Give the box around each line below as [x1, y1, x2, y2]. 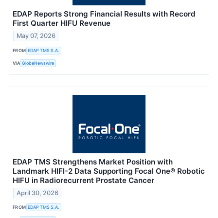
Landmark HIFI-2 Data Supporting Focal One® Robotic [13, 166, 205, 176]
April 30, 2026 [17, 189, 59, 197]
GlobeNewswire [22, 60, 54, 66]
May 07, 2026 [17, 32, 56, 40]
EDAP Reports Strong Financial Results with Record [13, 9, 196, 19]
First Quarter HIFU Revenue [13, 18, 110, 28]
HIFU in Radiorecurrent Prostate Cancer [13, 176, 154, 185]
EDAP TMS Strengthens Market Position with [13, 157, 173, 167]
